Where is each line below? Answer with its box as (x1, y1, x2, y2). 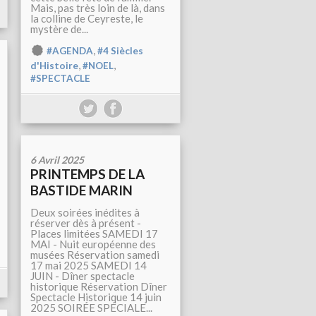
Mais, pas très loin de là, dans (30, 1, 165, 15)
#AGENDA (47, 45, 93, 57)
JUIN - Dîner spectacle (30, 269, 135, 283)
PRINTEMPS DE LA (30, 166, 145, 183)
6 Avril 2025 (30, 154, 84, 166)
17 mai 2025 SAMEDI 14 (30, 259, 147, 272)
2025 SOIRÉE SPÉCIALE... (30, 301, 152, 315)
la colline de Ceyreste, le (30, 12, 143, 25)
